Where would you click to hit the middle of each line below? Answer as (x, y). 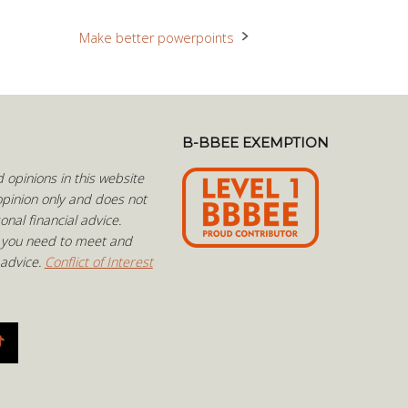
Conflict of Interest (98, 262)
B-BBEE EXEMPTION (256, 143)
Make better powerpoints (157, 37)
